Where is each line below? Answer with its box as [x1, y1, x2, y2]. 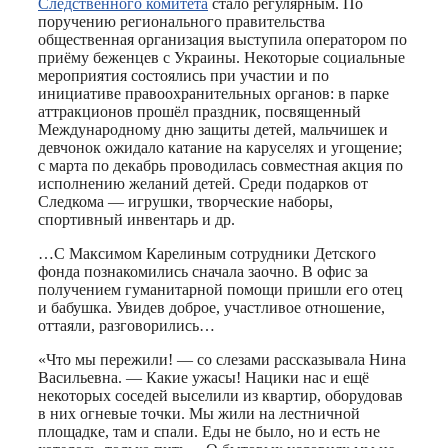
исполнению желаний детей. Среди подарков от [38, 174, 368, 192]
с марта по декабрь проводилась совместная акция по [38, 156, 403, 174]
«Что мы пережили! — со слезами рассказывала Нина [38, 350, 406, 368]
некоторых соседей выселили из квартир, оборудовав [38, 386, 403, 404]
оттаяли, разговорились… [38, 316, 215, 334]
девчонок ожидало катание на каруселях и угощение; [38, 138, 402, 156]
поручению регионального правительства [38, 12, 325, 30]
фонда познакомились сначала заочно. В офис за [38, 262, 368, 280]
